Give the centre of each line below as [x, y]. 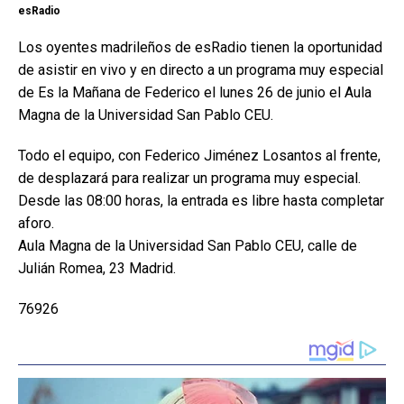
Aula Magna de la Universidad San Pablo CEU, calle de [188, 246]
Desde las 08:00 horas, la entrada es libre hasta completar [201, 201]
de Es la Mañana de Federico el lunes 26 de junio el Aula [195, 92]
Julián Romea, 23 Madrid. [97, 268]
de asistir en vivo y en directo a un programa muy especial [201, 70]
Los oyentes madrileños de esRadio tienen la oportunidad [200, 47]
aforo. [36, 223]
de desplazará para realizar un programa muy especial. [189, 178]
